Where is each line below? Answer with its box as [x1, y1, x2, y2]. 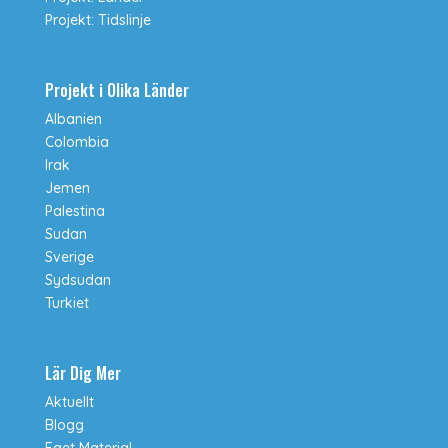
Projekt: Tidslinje [44, 11, 151, 30]
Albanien [44, 110, 102, 129]
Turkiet [44, 294, 89, 313]
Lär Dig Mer [44, 361, 121, 386]
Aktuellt [44, 393, 94, 412]
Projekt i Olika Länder [44, 78, 189, 103]
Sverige [44, 248, 94, 267]
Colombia [44, 133, 109, 152]
